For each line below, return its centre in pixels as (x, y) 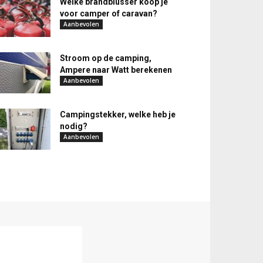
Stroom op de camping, (106, 58)
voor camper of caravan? (109, 14)
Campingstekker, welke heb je (118, 114)
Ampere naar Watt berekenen (116, 70)
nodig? (74, 126)
